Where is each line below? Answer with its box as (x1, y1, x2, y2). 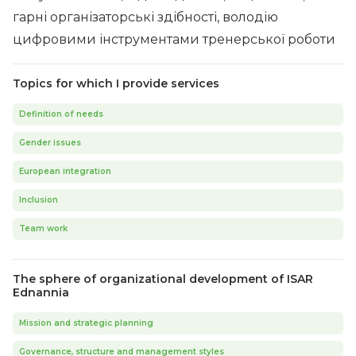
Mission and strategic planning (19, 318, 153, 328)
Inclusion (19, 195, 58, 205)
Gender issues (19, 137, 81, 148)
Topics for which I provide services (13, 76, 219, 91)
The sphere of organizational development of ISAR (13, 272, 313, 286)
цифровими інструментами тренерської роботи (13, 32, 335, 47)
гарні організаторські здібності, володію (13, 10, 278, 25)
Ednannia (13, 285, 69, 300)
